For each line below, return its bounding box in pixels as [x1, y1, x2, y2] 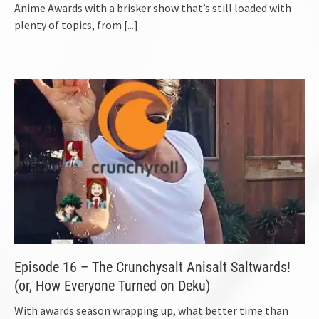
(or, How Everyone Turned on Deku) [14, 276, 210, 294]
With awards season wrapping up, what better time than [14, 303, 288, 318]
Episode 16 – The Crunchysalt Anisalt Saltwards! [14, 258, 291, 276]
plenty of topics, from [14, 17, 124, 32]
